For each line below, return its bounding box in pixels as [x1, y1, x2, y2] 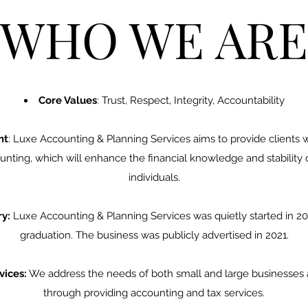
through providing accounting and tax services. [43, 287, 265, 299]
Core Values [38, 94, 97, 107]
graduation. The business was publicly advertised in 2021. [19, 229, 289, 241]
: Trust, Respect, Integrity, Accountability [96, 94, 285, 107]
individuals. [128, 171, 180, 184]
